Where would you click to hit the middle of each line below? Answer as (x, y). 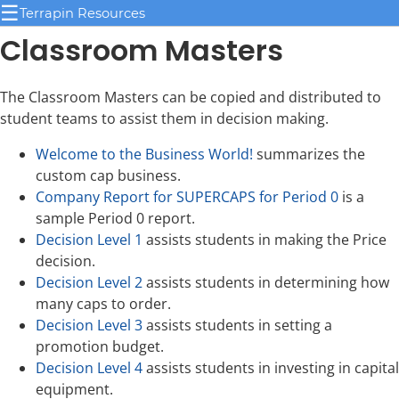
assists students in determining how (266, 283)
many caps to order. (103, 304)
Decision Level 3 (89, 326)
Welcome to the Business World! (144, 155)
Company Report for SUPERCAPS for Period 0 (187, 197)
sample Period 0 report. (115, 219)
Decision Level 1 (89, 240)
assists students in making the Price (265, 240)
